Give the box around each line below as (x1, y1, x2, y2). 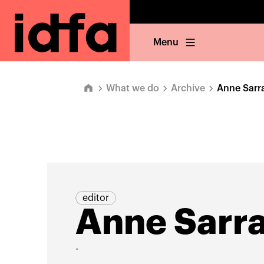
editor (82, 193, 109, 203)
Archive (171, 84, 205, 93)
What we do (106, 84, 159, 93)
